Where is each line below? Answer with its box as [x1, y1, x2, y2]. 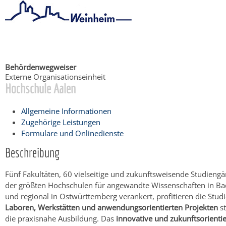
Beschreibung [5, 144, 60, 160]
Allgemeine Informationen [21, 105, 111, 116]
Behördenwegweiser [5, 62, 76, 72]
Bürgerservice [44, 37, 92, 47]
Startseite [5, 37, 37, 47]
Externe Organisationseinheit [5, 72, 105, 82]
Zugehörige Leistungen [21, 117, 100, 127]
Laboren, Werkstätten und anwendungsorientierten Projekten [5, 202, 218, 212]
